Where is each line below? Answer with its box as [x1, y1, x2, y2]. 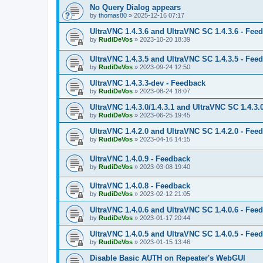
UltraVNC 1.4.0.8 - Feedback [90, 181, 190, 191]
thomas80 [99, 12, 127, 19]
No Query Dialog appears [90, 3, 181, 12]
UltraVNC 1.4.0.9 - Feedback [90, 154, 190, 163]
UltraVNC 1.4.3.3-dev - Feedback [90, 79, 205, 88]
